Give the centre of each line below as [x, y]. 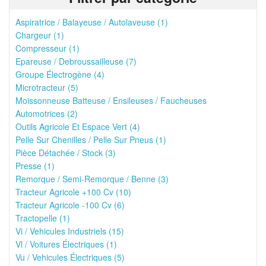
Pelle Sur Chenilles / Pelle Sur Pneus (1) [91, 140]
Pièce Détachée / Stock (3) [66, 153]
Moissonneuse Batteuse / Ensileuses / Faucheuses [111, 100]
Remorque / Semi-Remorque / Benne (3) [92, 179]
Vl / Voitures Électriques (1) [66, 244]
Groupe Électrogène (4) [60, 74]
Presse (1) [35, 166]
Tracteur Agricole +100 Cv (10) [73, 192]
